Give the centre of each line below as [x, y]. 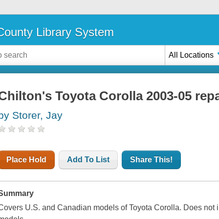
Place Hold [27, 160]
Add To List [88, 160]
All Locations [191, 55]
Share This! [152, 160]
